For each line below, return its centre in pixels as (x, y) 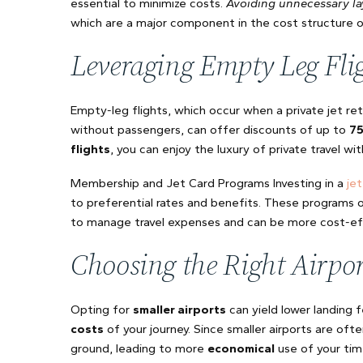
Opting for (102, 310)
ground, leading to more (139, 348)
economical (241, 348)
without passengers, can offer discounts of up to (210, 130)
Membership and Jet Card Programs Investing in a (209, 183)
